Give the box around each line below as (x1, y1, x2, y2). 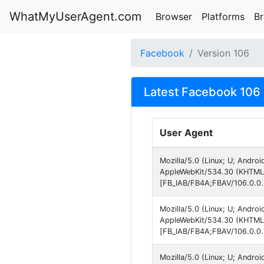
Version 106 (197, 47, 249, 59)
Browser (156, 11, 192, 22)
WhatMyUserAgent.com (9, 9, 141, 24)
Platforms (202, 11, 245, 22)
